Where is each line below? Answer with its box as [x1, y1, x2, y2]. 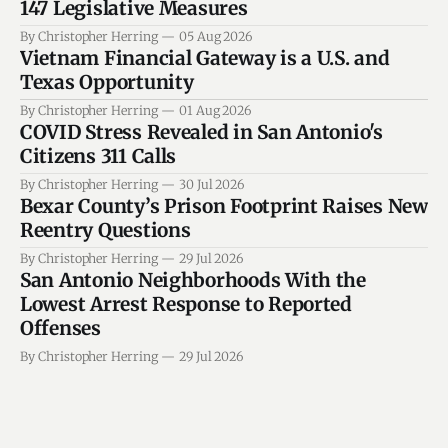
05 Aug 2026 [178, 29, 253, 45]
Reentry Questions [20, 218, 191, 243]
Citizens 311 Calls [20, 144, 177, 169]
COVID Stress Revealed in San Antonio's [20, 120, 383, 145]
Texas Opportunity [20, 70, 194, 95]
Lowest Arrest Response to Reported [20, 292, 352, 317]
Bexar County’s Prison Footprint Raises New [20, 194, 428, 219]
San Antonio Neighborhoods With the [20, 268, 366, 293]
